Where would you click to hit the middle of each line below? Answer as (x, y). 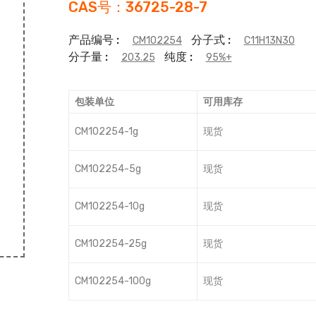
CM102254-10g (109, 206)
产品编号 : (95, 40)
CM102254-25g (110, 244)
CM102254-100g (113, 281)
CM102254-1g (106, 132)
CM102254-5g (108, 169)
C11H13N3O (269, 41)
